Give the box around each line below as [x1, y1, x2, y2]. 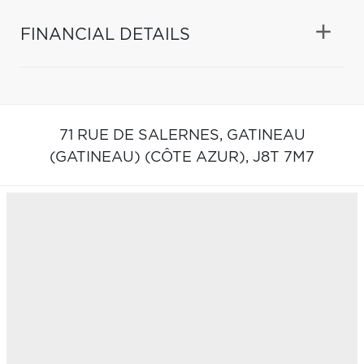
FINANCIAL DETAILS [20, 26, 190, 43]
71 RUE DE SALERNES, [58, 128, 227, 143]
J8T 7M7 [253, 149, 314, 165]
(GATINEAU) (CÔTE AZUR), [50, 149, 253, 165]
